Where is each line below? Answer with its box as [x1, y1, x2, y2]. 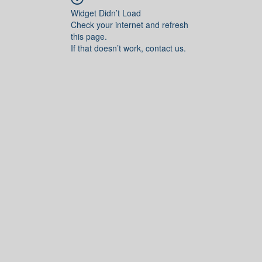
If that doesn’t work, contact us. [71, 42, 186, 54]
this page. [71, 30, 107, 42]
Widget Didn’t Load [71, 6, 141, 19]
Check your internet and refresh [71, 18, 188, 30]
